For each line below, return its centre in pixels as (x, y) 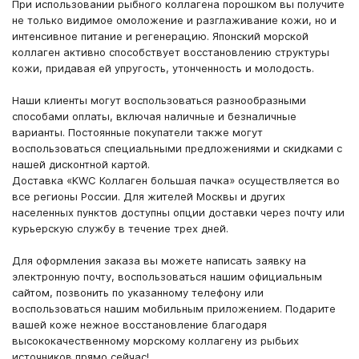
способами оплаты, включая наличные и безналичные (154, 116)
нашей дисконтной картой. (81, 164)
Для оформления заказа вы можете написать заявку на (159, 260)
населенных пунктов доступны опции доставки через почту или (178, 212)
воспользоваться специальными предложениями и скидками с (177, 148)
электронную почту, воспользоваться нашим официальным (167, 276)
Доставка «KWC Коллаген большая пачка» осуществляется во (176, 180)
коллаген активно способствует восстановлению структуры (171, 52)
